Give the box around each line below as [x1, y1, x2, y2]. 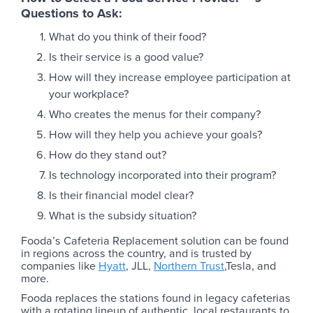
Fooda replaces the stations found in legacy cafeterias [21, 290, 291, 306]
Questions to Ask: [21, 4, 122, 23]
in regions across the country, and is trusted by [21, 245, 252, 261]
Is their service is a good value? [49, 49, 203, 65]
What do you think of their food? [49, 29, 206, 45]
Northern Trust [154, 258, 224, 274]
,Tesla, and [224, 258, 276, 274]
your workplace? [49, 86, 129, 102]
